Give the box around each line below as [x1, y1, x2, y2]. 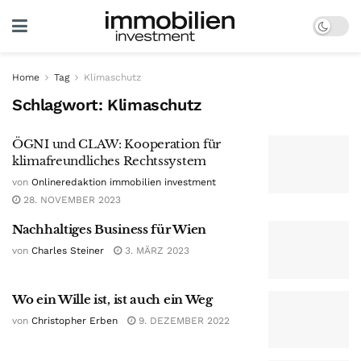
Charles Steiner [31, 245, 104, 256]
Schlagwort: [12, 95, 108, 114]
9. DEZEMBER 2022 [135, 314, 230, 326]
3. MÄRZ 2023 [122, 245, 189, 256]
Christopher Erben [31, 314, 118, 326]
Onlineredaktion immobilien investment [31, 176, 216, 188]
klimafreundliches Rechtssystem [12, 153, 206, 168]
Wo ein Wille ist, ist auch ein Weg [12, 291, 213, 307]
